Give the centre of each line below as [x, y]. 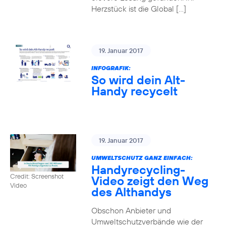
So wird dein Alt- [138, 80]
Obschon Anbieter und [131, 210]
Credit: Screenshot [37, 176]
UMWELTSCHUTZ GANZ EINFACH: [142, 158]
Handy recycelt [134, 91]
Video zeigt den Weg [150, 181]
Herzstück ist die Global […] [138, 9]
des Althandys [131, 192]
